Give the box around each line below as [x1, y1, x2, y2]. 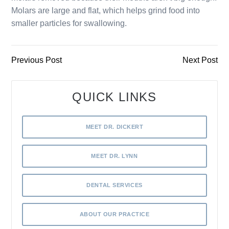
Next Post [182, 55, 218, 64]
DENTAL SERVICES [86, 181, 143, 188]
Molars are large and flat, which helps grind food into [11, 6, 200, 15]
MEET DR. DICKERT [85, 123, 144, 130]
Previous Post [11, 55, 62, 64]
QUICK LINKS [72, 89, 157, 104]
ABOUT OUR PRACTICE [79, 211, 150, 217]
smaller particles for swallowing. [11, 18, 127, 28]
